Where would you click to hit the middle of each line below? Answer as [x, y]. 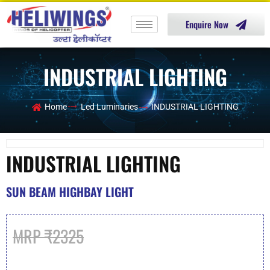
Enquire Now [207, 24]
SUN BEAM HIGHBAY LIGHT [70, 192]
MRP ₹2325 [48, 236]
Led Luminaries [109, 107]
